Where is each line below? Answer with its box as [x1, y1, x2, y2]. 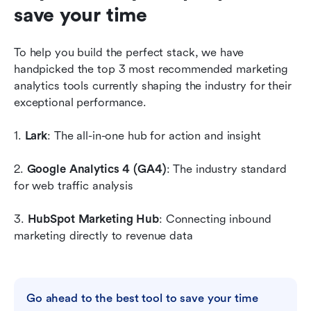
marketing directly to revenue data [14, 229, 193, 243]
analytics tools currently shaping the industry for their [14, 79, 292, 93]
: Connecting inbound [158, 212, 271, 226]
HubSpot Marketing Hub [27, 212, 159, 226]
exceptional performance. [14, 96, 146, 110]
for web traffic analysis [14, 179, 133, 193]
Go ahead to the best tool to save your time [26, 292, 258, 305]
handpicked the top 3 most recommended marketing [14, 62, 288, 76]
